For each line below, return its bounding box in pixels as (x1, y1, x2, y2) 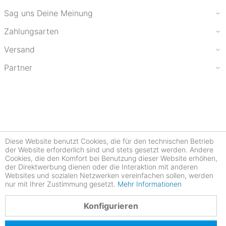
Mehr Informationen (118, 180, 182, 188)
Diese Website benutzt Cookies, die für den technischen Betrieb (5, 137, 214, 145)
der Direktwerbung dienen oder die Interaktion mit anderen (5, 162, 198, 171)
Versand (4, 44, 35, 55)
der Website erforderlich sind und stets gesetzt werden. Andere (5, 145, 213, 154)
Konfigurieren (84, 201, 138, 211)
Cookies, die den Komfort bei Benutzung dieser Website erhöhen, (5, 154, 217, 162)
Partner (4, 63, 32, 73)
